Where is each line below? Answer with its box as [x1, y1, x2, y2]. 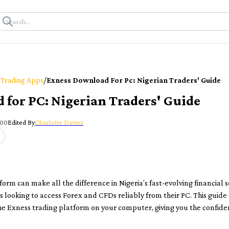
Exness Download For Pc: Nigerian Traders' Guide [47, 76, 221, 84]
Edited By [8, 118, 35, 126]
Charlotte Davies [35, 118, 83, 126]
